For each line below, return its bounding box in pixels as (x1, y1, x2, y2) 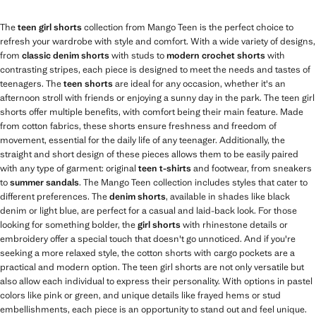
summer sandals (10, 176, 79, 188)
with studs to (109, 49, 166, 61)
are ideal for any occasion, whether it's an (113, 77, 286, 90)
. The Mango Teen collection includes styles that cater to (79, 176, 308, 188)
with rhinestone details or (181, 218, 288, 231)
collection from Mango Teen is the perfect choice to (82, 20, 293, 33)
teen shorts (63, 77, 113, 90)
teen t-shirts (138, 162, 191, 174)
